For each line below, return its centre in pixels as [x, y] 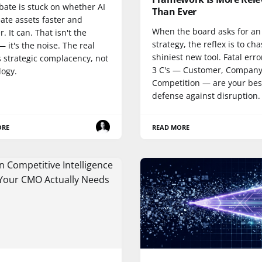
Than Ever [175, 11]
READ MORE [171, 127]
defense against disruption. [206, 95]
